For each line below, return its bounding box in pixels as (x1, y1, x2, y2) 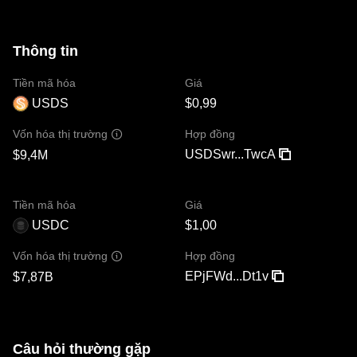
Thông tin (13, 42, 78, 59)
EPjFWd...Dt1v (185, 269, 269, 283)
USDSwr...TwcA (185, 147, 276, 161)
